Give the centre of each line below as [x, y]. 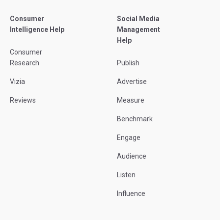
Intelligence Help [37, 30]
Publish [128, 63]
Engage [129, 138]
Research [25, 63]
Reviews [23, 100]
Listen [126, 175]
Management [138, 30]
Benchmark [135, 119]
